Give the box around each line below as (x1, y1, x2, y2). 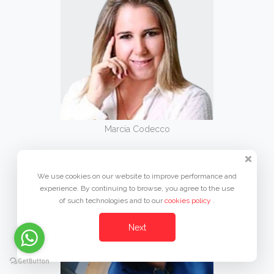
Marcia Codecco (104, 124, 170, 135)
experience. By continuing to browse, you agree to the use (40, 184, 234, 193)
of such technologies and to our (59, 196, 165, 205)
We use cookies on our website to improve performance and (37, 172, 237, 180)
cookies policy (165, 196, 213, 205)
